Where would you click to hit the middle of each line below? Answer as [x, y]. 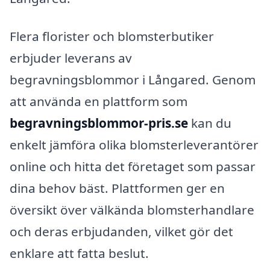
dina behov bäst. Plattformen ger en [117, 188]
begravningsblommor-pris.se [99, 123]
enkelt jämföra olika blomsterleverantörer [134, 145]
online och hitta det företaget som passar [133, 167]
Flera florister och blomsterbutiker [112, 36]
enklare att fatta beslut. [79, 253]
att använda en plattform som [99, 102]
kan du [210, 123]
